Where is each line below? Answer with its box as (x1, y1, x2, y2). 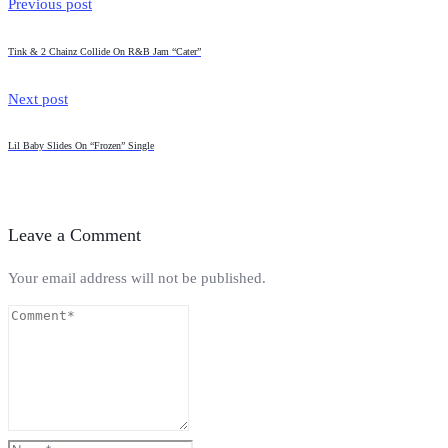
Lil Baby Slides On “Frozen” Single (8, 140, 154, 152)
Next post (8, 91, 68, 108)
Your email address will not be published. (8, 269, 266, 286)
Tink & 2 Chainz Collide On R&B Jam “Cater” (8, 45, 201, 57)
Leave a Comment (8, 225, 141, 246)
